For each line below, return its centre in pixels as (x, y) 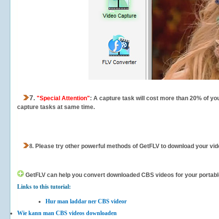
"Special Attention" (63, 98)
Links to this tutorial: (44, 187)
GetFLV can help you (54, 175)
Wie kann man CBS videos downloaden (67, 213)
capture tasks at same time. (56, 107)
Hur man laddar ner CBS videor (86, 201)
